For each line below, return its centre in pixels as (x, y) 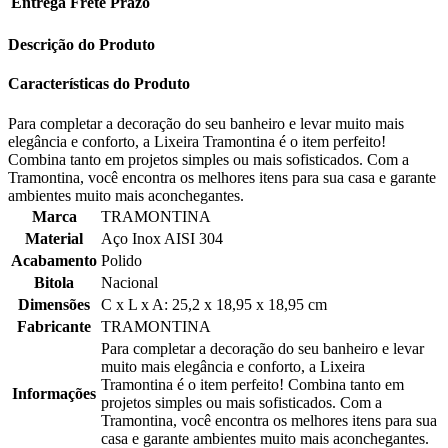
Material (54, 238)
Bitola (54, 282)
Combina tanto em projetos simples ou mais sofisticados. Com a (208, 159)
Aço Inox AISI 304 (162, 238)
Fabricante (54, 326)
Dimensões (54, 304)
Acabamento (54, 260)
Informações (54, 393)
